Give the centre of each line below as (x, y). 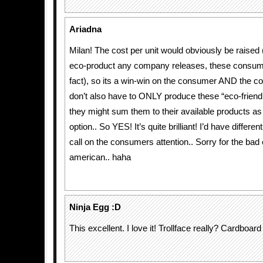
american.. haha (100, 157)
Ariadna (85, 29)
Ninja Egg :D (95, 207)
